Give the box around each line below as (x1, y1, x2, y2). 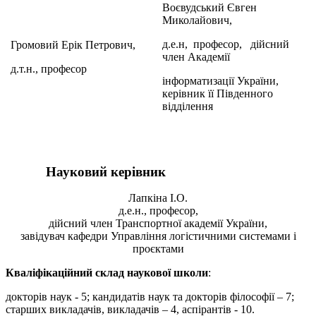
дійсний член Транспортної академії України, (49, 217, 267, 229)
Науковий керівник (45, 164, 166, 179)
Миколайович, (162, 13, 232, 26)
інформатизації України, (162, 74, 279, 87)
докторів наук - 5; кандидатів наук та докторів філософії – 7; (6, 290, 294, 303)
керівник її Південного (162, 87, 273, 99)
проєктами (132, 242, 184, 255)
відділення (162, 99, 213, 112)
